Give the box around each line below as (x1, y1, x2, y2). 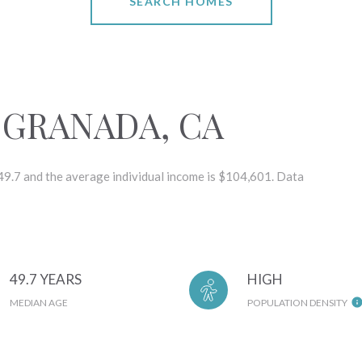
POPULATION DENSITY (246, 297, 347, 309)
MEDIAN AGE (10, 297, 69, 309)
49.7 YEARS (10, 271, 82, 288)
